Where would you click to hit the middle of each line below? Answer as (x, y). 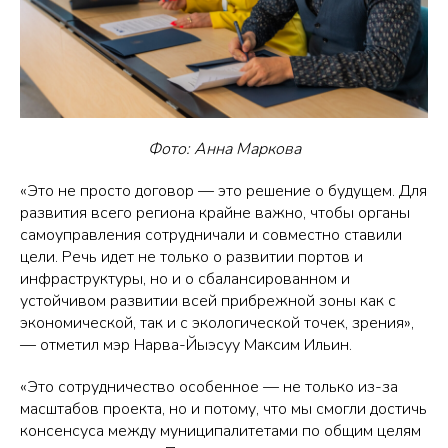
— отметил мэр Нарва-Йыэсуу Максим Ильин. (186, 344)
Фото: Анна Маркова (224, 148)
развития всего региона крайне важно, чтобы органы (215, 212)
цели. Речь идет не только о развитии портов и (191, 256)
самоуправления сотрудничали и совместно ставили (211, 234)
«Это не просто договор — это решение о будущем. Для (223, 190)
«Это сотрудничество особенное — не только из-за (209, 386)
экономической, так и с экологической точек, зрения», (217, 322)
